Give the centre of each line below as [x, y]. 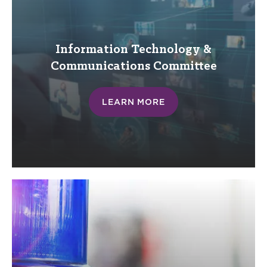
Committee [183, 66]
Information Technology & [133, 49]
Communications [100, 66]
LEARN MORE [133, 102]
